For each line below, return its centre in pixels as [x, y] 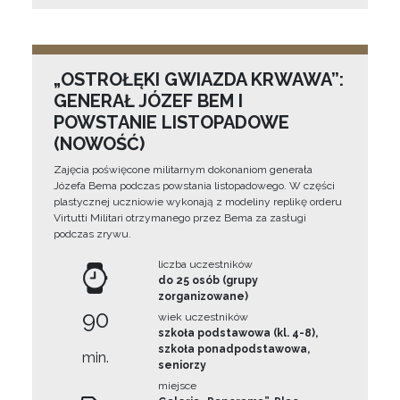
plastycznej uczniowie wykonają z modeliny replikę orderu [198, 202]
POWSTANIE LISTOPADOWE [171, 122]
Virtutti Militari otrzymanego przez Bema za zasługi [180, 218]
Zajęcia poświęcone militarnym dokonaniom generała [183, 170]
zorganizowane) [204, 296]
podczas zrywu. [92, 234]
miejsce [178, 386]
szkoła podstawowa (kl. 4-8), [238, 333]
